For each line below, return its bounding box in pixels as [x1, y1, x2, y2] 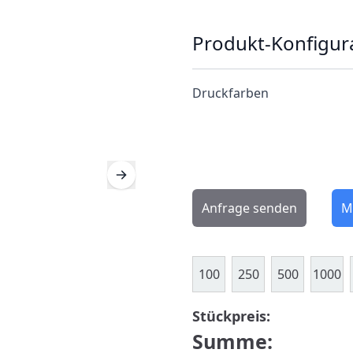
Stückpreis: [192, 307, 270, 325]
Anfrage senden [202, 199, 297, 217]
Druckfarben [192, 84, 269, 102]
